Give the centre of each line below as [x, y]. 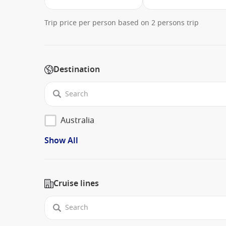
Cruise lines [76, 183]
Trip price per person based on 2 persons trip [122, 23]
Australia [77, 120]
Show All [61, 140]
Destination [77, 70]
